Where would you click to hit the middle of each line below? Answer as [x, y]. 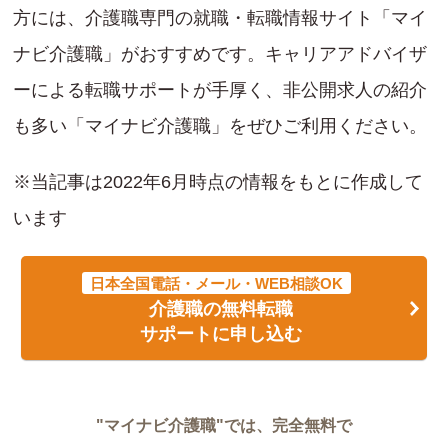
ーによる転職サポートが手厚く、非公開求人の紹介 [220, 90]
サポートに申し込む [220, 334]
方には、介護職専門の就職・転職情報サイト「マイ [220, 18]
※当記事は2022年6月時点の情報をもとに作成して [218, 182]
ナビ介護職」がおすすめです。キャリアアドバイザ [220, 54]
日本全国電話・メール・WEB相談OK [216, 284]
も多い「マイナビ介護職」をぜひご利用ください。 [220, 126]
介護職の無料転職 [220, 309]
